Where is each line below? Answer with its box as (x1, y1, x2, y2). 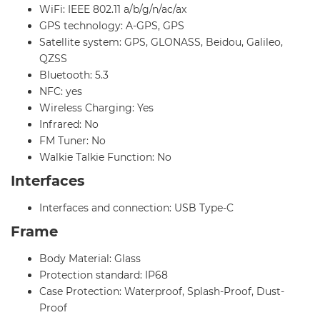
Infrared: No (39, 118, 99, 131)
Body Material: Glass (39, 252, 141, 265)
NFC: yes (39, 85, 82, 98)
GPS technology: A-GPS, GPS (39, 19, 184, 32)
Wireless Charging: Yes (39, 101, 154, 114)
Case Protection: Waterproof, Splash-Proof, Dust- (39, 285, 284, 298)
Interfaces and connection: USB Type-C (39, 201, 234, 214)
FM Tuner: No (39, 134, 106, 147)
